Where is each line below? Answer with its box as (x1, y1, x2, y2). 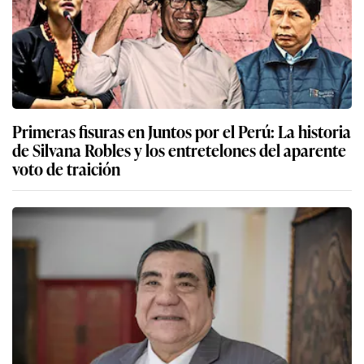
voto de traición (12, 155, 120, 180)
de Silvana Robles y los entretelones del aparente (12, 136, 346, 162)
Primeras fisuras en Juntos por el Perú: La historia (12, 118, 351, 143)
